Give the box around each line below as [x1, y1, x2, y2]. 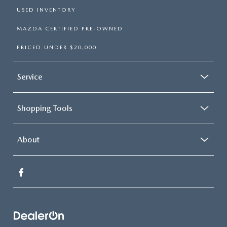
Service [17, 72, 43, 82]
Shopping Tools [17, 103, 72, 113]
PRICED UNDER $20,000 [17, 44, 97, 51]
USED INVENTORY [17, 7, 75, 14]
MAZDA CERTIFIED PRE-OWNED [17, 25, 123, 32]
